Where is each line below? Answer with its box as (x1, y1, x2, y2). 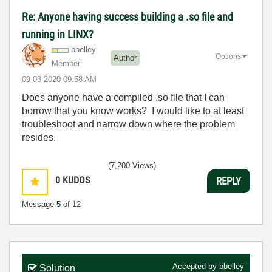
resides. (22, 132, 56, 143)
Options (216, 52, 241, 61)
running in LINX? (22, 28, 93, 41)
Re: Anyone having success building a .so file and (22, 10, 233, 24)
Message (22, 200, 56, 209)
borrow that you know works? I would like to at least (22, 106, 244, 117)
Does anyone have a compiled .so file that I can (22, 92, 225, 103)
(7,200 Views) (108, 161, 156, 171)
